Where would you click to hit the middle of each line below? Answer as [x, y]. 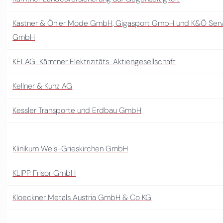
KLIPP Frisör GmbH [44, 173]
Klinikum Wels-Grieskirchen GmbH [70, 148]
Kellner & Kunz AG [43, 86]
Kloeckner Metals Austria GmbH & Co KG [82, 197]
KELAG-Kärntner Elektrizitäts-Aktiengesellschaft [94, 61]
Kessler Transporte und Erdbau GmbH [77, 110]
